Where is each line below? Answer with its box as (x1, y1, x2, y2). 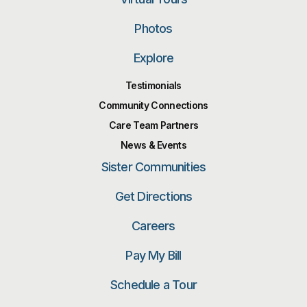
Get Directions (114, 189, 193, 204)
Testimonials (125, 79, 182, 92)
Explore (133, 51, 174, 66)
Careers (132, 219, 175, 234)
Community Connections (99, 99, 208, 112)
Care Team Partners (108, 119, 199, 132)
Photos (134, 21, 173, 36)
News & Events (121, 139, 186, 151)
